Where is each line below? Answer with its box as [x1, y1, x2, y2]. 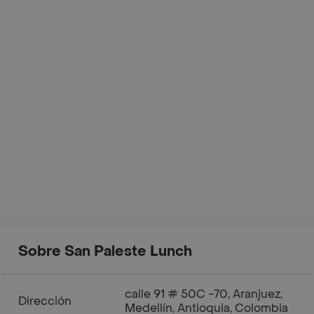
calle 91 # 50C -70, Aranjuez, [125, 286, 282, 301]
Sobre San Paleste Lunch [18, 242, 192, 261]
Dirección [18, 293, 71, 308]
